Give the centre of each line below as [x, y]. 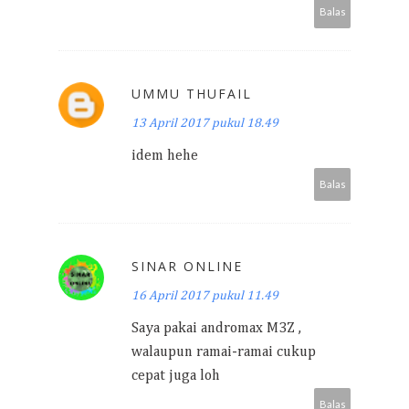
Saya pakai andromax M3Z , [216, 329]
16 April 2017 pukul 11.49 [205, 296]
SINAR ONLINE [187, 266]
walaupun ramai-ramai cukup [224, 352]
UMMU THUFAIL [192, 94]
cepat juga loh [176, 376]
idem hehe [165, 156]
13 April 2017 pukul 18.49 [205, 123]
